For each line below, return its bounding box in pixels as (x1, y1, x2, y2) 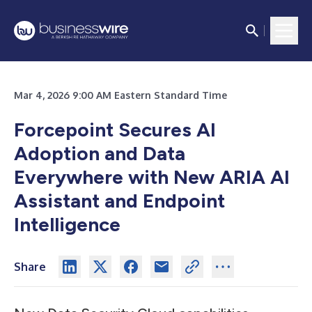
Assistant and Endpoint (14, 189, 225, 212)
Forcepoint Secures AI (14, 118, 216, 141)
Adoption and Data (14, 141, 185, 165)
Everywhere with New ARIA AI (14, 165, 290, 189)
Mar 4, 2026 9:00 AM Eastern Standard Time (14, 89, 227, 101)
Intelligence (14, 212, 120, 236)
